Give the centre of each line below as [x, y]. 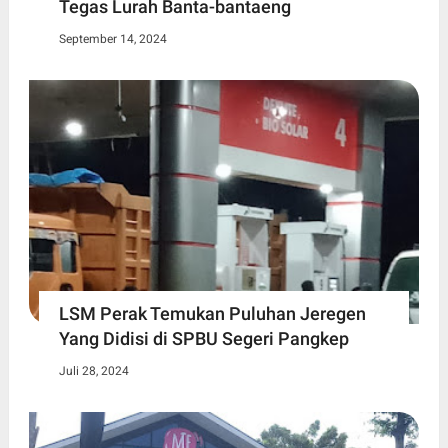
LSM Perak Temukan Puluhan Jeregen [212, 314]
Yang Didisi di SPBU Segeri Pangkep [203, 339]
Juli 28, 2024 [93, 371]
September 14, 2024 [112, 39]
